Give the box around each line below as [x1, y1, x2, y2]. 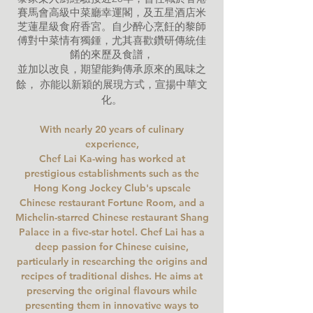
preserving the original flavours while [27, 284, 197, 297]
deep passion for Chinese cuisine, [35, 240, 189, 253]
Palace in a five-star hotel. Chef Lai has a [19, 226, 205, 238]
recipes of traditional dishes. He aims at [21, 270, 203, 282]
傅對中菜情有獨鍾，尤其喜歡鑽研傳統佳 [17, 34, 206, 47]
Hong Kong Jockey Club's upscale [33, 182, 191, 194]
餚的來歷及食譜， [70, 48, 154, 61]
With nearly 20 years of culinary [40, 123, 184, 136]
